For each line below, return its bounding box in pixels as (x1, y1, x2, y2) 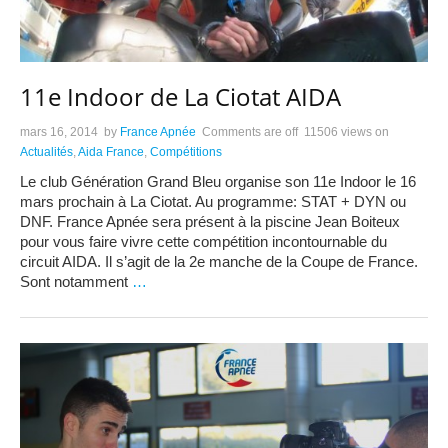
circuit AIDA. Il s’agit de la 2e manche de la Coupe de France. (20, 253, 418, 271)
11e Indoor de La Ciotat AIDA (20, 80, 341, 114)
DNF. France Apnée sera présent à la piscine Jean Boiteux (20, 213, 400, 231)
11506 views (304, 125, 372, 140)
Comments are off (202, 125, 298, 140)
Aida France (78, 145, 144, 160)
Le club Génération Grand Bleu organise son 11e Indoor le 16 (20, 173, 416, 191)
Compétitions (150, 145, 222, 160)
